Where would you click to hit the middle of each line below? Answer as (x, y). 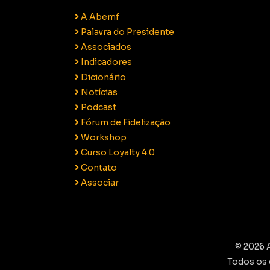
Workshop (103, 138)
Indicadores (105, 62)
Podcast (98, 108)
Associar (99, 183)
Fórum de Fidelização (125, 123)
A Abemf (99, 17)
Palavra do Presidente (127, 32)
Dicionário (102, 77)
